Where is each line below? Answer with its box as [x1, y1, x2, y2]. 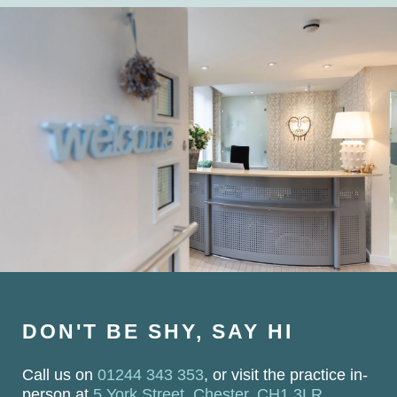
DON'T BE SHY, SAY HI [22, 320, 293, 343]
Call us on [22, 365, 97, 384]
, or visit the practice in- [204, 365, 368, 384]
